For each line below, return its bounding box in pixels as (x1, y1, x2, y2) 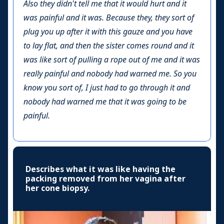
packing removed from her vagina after (25, 173, 185, 185)
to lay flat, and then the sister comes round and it (23, 40, 194, 52)
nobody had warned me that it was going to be (23, 96, 186, 108)
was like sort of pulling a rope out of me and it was (23, 54, 200, 66)
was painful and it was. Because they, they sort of (23, 12, 194, 24)
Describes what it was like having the (25, 163, 175, 175)
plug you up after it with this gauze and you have (23, 26, 192, 38)
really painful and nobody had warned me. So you (23, 68, 196, 80)
